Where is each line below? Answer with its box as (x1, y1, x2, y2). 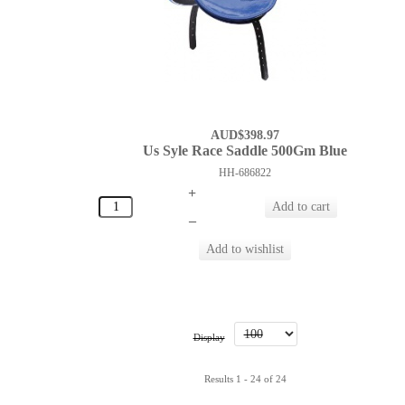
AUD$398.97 (211, 128, 280, 143)
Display (193, 332, 225, 344)
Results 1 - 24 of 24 (203, 373, 287, 385)
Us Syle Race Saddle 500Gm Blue (143, 143, 348, 159)
